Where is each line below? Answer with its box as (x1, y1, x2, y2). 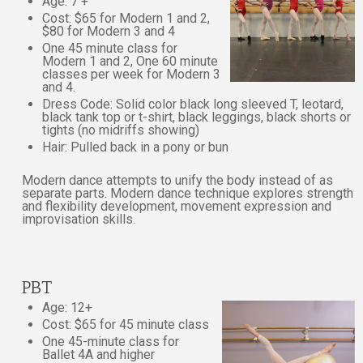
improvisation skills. (22, 211, 136, 227)
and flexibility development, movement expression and (22, 198, 332, 214)
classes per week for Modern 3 (42, 66, 221, 82)
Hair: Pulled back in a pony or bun (42, 139, 229, 155)
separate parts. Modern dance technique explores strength (22, 185, 354, 201)
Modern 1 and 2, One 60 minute (42, 53, 219, 69)
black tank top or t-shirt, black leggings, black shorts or (42, 109, 352, 125)
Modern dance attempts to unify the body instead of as (22, 172, 334, 188)
